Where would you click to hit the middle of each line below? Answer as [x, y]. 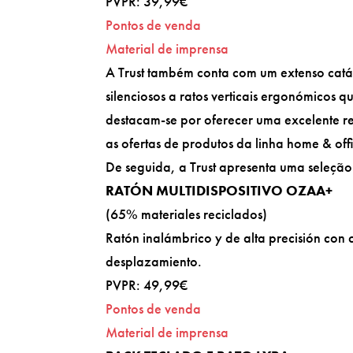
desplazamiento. [154, 261]
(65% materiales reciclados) [187, 214]
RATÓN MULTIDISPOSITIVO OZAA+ [219, 190]
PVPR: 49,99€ [147, 284]
